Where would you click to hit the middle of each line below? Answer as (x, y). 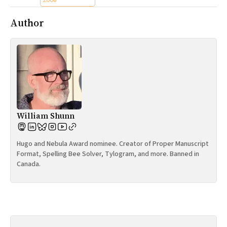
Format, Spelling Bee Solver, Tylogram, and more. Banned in (108, 154)
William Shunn (46, 116)
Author (27, 23)
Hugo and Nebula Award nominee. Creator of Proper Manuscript (113, 144)
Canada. (29, 164)
